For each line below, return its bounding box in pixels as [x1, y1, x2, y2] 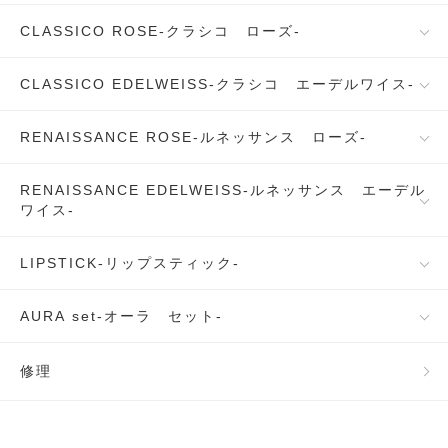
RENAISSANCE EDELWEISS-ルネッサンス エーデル [20, 182, 426, 198]
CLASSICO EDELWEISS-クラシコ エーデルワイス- [20, 76, 415, 92]
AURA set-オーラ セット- [20, 308, 223, 324]
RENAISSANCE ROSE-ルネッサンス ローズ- [20, 129, 367, 145]
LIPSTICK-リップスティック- [20, 255, 240, 271]
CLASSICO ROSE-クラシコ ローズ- [20, 23, 301, 39]
